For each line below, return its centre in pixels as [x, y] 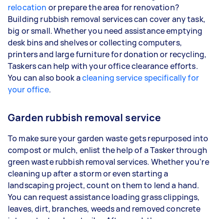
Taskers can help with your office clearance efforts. [103, 66]
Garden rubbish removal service [85, 117]
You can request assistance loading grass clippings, [104, 197]
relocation [27, 7]
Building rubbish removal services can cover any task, [107, 19]
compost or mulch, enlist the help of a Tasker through [108, 150]
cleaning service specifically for [141, 77]
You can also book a [45, 77]
